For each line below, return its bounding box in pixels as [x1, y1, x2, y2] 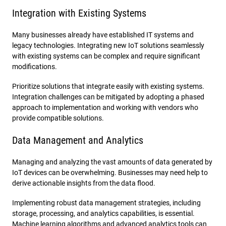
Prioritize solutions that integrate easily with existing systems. [12, 82, 204, 90]
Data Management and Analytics [12, 134, 143, 146]
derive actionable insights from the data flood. [12, 179, 155, 187]
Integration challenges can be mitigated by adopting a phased [12, 92, 204, 101]
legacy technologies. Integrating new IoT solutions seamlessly [12, 41, 204, 49]
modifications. [12, 62, 57, 71]
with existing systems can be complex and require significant [12, 51, 200, 60]
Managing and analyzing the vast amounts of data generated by [12, 157, 212, 166]
